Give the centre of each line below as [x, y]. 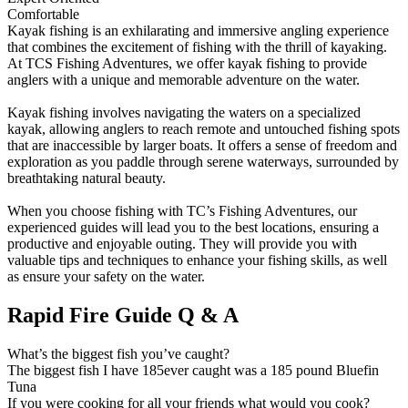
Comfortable [43, 14]
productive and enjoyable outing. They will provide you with [182, 244]
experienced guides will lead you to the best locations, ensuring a [193, 227]
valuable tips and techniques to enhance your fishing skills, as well [197, 260]
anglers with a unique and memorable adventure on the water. [184, 80]
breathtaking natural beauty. [87, 178]
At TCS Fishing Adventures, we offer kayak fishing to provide [187, 63]
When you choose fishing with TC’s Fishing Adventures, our [182, 211]
